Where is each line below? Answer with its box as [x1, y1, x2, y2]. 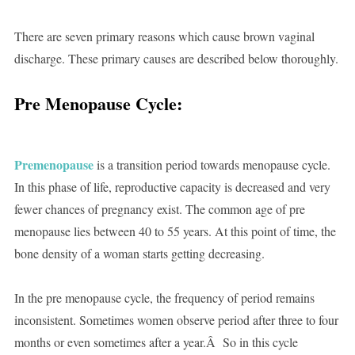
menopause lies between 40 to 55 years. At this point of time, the [13, 223, 336, 240]
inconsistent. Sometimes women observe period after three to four [13, 311, 338, 329]
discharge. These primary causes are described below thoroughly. [13, 50, 338, 67]
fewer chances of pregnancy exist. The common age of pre [13, 200, 305, 218]
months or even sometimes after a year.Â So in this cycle [13, 334, 298, 351]
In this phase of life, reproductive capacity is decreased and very [13, 178, 330, 196]
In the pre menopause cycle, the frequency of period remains [13, 289, 315, 307]
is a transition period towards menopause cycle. [93, 156, 330, 174]
